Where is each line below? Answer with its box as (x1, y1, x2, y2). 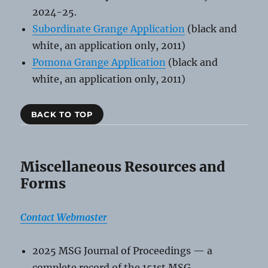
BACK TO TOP (31, 109, 93, 119)
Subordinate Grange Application (32, 22, 185, 35)
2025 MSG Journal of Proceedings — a (32, 245, 213, 257)
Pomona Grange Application (32, 56, 166, 68)
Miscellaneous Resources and (20, 158, 226, 176)
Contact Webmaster (20, 211, 108, 224)
